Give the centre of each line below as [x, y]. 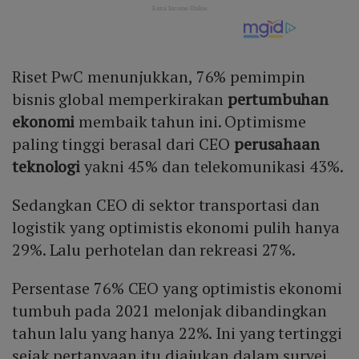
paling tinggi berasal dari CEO [123, 144]
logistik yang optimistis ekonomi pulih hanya [176, 228]
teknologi [46, 167]
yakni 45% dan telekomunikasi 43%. [212, 167]
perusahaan [276, 144]
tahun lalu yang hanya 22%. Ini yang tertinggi [177, 333]
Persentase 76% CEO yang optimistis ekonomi [177, 288]
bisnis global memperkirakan [120, 99]
